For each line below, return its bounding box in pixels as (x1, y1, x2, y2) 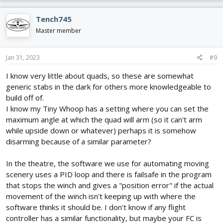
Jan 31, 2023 (6, 53, 40, 62)
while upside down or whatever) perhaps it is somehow (6, 125, 196, 136)
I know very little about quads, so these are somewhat (6, 71, 194, 81)
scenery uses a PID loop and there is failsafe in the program (6, 169, 212, 180)
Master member (36, 26, 81, 35)
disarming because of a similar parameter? (6, 136, 151, 147)
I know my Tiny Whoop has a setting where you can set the (6, 104, 209, 114)
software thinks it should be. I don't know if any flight (6, 202, 186, 213)
